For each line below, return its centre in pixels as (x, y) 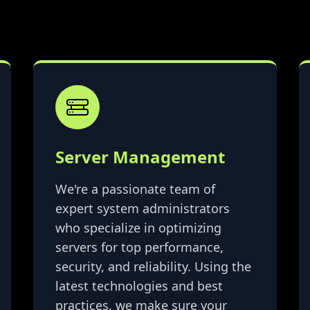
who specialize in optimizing (138, 228)
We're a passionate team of (135, 189)
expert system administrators (143, 209)
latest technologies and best (139, 286)
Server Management (140, 157)
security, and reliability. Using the (153, 267)
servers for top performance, (139, 247)
